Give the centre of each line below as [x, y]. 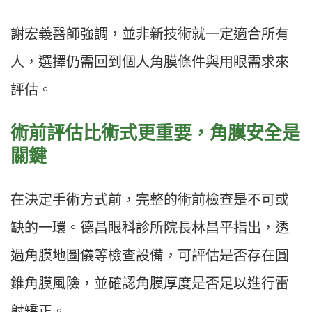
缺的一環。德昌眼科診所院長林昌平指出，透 [150, 228]
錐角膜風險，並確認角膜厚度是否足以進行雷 [150, 284]
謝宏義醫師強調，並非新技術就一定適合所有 [150, 34]
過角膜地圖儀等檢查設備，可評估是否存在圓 [150, 256]
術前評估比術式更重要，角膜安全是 [155, 133]
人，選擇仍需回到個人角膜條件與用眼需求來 [150, 62]
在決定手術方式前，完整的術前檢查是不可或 [150, 200]
